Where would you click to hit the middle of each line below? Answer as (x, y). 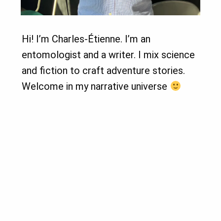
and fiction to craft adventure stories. (104, 70)
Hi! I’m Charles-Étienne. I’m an (86, 39)
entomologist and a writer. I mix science (109, 55)
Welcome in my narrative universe (96, 86)
